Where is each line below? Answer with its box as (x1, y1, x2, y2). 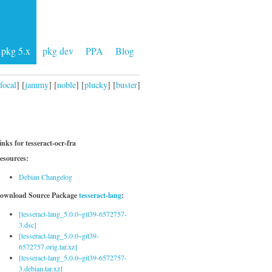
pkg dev (42, 44, 73, 57)
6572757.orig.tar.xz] (19, 242, 77, 251)
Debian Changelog (19, 172, 72, 182)
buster (116, 78, 137, 90)
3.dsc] (19, 220, 36, 229)
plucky (84, 78, 107, 90)
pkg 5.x (1, 44, 30, 57)
